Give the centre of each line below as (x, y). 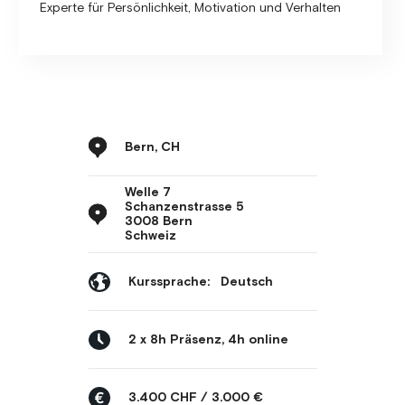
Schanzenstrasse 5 (184, 207)
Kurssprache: (169, 282)
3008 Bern (158, 221)
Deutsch (246, 282)
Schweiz (150, 236)
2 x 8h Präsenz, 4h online (208, 339)
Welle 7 (147, 193)
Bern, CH (152, 147)
